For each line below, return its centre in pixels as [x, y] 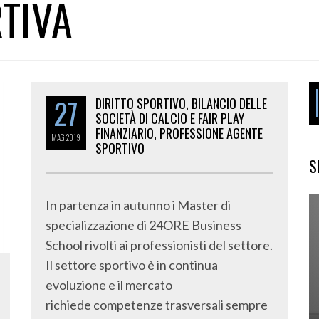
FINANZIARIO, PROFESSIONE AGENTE [179, 133]
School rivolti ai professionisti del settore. [159, 245]
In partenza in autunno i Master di [138, 205]
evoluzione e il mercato [109, 285]
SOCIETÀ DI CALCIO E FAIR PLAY [170, 118]
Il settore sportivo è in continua [132, 265]
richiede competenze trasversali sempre [157, 305]
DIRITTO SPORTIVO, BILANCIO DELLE [181, 103]
